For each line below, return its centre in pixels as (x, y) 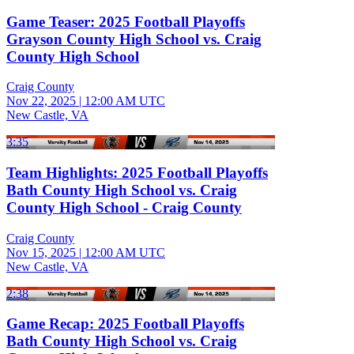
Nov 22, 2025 (41, 101)
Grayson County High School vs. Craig (134, 39)
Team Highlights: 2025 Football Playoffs (137, 172)
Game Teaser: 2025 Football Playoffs (126, 21)
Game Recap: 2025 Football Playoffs (125, 324)
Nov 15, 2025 (41, 252)
